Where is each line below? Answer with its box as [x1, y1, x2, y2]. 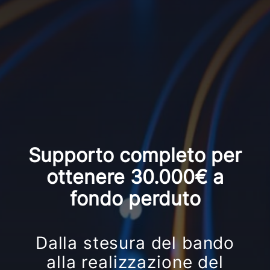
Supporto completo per [28, 143, 242, 167]
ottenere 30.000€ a [46, 165, 224, 189]
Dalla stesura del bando [35, 232, 235, 253]
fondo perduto [69, 186, 201, 210]
